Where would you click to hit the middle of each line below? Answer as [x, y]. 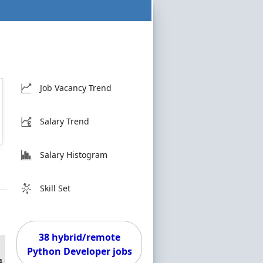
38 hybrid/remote [79, 237]
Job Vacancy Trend [76, 88]
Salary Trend [65, 121]
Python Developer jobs [79, 251]
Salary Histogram [74, 155]
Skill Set [55, 188]
